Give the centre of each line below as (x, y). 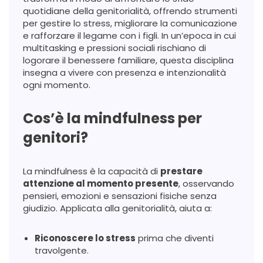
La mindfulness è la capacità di (92, 171)
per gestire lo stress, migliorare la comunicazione (130, 23)
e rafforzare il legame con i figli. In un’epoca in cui (129, 35)
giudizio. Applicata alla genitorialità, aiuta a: (117, 208)
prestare (181, 171)
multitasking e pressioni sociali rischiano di (114, 48)
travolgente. (62, 250)
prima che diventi (175, 238)
